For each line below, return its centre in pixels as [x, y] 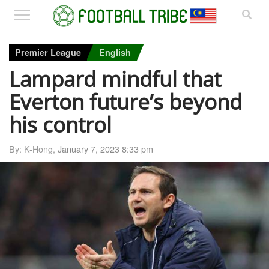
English [115, 52]
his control [60, 124]
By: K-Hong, [33, 148]
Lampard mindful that [115, 78]
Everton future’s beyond [125, 101]
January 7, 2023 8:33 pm [105, 148]
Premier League [48, 52]
